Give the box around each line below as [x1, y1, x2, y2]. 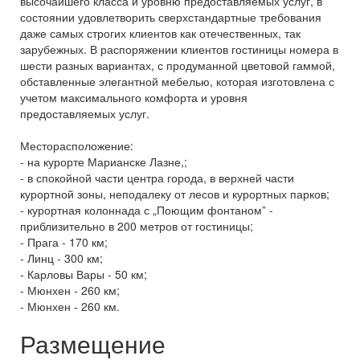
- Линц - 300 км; [20, 250, 103, 266]
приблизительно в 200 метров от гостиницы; [20, 218, 253, 234]
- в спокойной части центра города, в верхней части [20, 170, 294, 186]
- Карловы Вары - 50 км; [20, 266, 147, 282]
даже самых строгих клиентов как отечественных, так [20, 25, 301, 41]
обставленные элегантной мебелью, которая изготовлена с [20, 73, 334, 89]
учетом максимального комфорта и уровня [20, 89, 247, 105]
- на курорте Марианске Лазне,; [20, 153, 187, 170]
